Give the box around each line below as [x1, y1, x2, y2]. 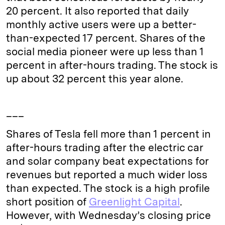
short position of [6, 195, 89, 208]
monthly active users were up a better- [6, 18, 196, 31]
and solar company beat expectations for [6, 155, 209, 168]
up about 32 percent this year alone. [6, 72, 183, 85]
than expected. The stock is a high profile [6, 182, 210, 195]
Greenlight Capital [89, 195, 180, 208]
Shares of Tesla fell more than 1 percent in [6, 128, 211, 141]
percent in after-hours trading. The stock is [6, 59, 218, 72]
